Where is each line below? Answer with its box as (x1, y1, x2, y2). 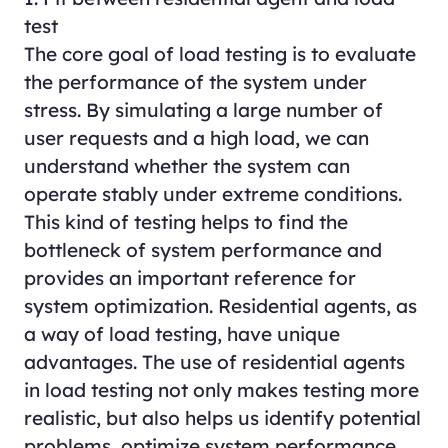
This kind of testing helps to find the (23, 210, 348, 235)
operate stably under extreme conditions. (23, 182, 402, 207)
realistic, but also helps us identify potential (23, 406, 421, 431)
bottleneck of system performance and (23, 238, 382, 263)
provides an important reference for (23, 266, 356, 291)
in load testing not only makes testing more (23, 378, 419, 403)
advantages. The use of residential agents (23, 350, 405, 375)
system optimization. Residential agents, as (23, 294, 417, 319)
